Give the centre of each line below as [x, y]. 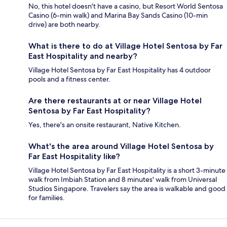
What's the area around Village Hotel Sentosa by [121, 146]
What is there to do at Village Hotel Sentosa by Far [125, 46]
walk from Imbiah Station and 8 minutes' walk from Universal [123, 179]
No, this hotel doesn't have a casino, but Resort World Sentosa [126, 6]
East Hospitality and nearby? [83, 56]
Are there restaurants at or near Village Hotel [115, 100]
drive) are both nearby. [64, 24]
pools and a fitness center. [69, 79]
